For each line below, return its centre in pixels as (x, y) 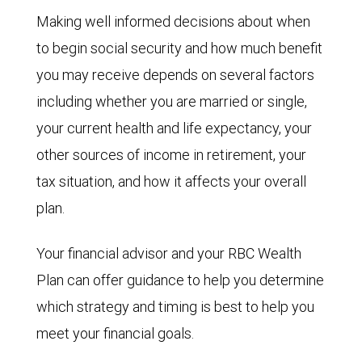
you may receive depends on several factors (175, 75)
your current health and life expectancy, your (174, 128)
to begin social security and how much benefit (179, 48)
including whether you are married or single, (172, 102)
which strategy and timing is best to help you (175, 307)
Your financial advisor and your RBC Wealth (169, 254)
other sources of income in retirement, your (171, 155)
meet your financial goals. (115, 334)
